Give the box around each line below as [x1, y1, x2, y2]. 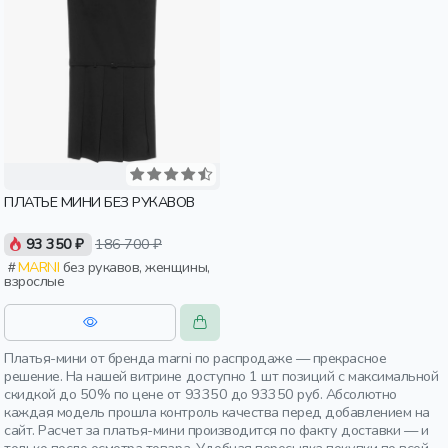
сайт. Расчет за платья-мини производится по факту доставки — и [4, 420, 429, 440]
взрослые [4, 271, 65, 292]
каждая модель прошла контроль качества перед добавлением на [4, 402, 430, 422]
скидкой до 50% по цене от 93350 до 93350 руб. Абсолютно [4, 384, 397, 404]
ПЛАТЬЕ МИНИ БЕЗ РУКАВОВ [4, 192, 195, 212]
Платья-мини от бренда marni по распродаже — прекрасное [4, 348, 387, 368]
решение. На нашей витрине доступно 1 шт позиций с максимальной [4, 366, 439, 386]
